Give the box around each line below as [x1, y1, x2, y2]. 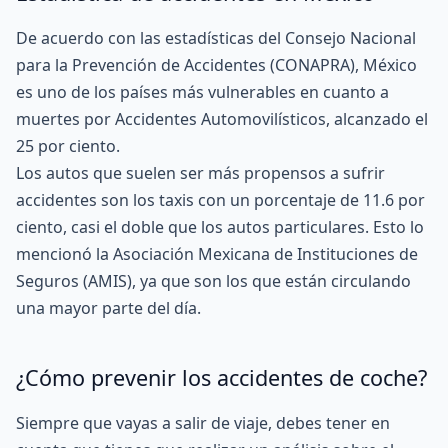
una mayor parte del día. [16, 297, 201, 319]
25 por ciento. [16, 135, 120, 157]
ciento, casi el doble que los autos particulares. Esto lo [16, 216, 424, 238]
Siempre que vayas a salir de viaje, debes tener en [16, 412, 390, 434]
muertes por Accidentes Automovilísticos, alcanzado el [16, 108, 428, 130]
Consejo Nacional [285, 27, 416, 49]
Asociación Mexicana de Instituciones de [113, 243, 418, 265]
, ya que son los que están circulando [132, 270, 411, 292]
